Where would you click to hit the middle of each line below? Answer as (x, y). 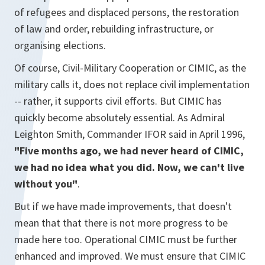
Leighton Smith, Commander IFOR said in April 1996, (130, 134)
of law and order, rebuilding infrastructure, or (114, 29)
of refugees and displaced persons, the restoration (127, 12)
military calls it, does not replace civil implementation (132, 84)
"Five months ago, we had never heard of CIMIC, (129, 151)
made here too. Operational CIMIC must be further (126, 239)
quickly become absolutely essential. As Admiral (119, 117)
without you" (46, 184)
